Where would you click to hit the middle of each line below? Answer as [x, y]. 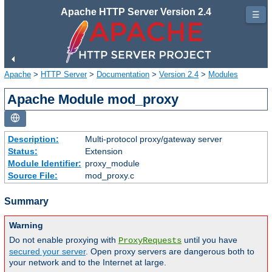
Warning [26, 225]
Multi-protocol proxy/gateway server [153, 139]
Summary [26, 201]
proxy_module [112, 163]
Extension [104, 151]
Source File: [32, 175]
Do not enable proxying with [64, 240]
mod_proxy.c [109, 175]
